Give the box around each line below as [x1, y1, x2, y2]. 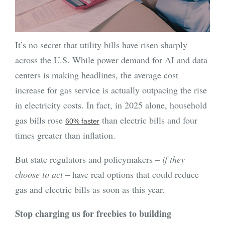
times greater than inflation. [15, 129, 116, 142]
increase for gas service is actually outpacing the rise [15, 84, 207, 96]
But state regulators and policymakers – [15, 153, 162, 166]
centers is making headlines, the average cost [15, 69, 178, 81]
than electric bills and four [99, 114, 197, 127]
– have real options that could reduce [63, 168, 199, 181]
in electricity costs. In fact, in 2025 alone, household [15, 99, 207, 111]
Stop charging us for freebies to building [15, 207, 171, 220]
